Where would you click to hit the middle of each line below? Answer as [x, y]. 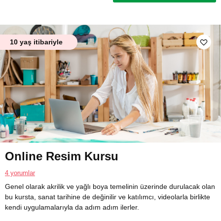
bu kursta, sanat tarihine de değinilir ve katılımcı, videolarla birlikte [108, 197]
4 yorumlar [20, 173]
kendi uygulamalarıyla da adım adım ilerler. [72, 207]
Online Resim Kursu [62, 156]
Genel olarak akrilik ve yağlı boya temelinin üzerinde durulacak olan [110, 186]
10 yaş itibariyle [36, 42]
